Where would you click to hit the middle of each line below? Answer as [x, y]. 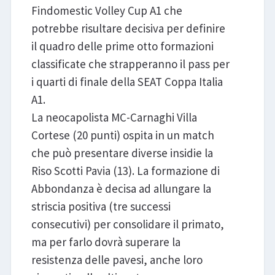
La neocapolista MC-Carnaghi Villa [114, 117]
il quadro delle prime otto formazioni [122, 46]
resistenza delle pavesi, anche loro [117, 259]
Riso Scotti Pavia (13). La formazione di [125, 170]
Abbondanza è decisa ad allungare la [121, 188]
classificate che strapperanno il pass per [130, 64]
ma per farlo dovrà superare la [106, 242]
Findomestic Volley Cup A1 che [107, 10]
